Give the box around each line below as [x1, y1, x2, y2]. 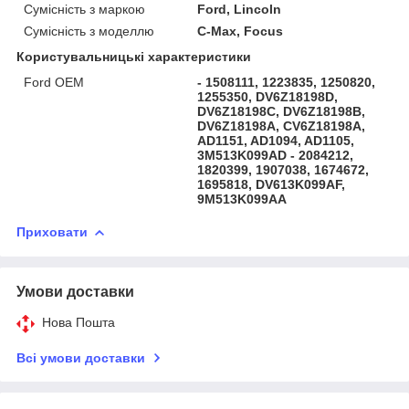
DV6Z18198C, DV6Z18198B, [197, 104, 366, 119]
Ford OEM [24, 75, 84, 89]
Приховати [16, 225, 88, 239]
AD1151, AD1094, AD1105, [197, 133, 355, 148]
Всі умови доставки [16, 351, 145, 365]
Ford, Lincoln [197, 2, 282, 16]
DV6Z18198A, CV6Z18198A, [197, 119, 366, 133]
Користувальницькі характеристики [16, 49, 251, 64]
